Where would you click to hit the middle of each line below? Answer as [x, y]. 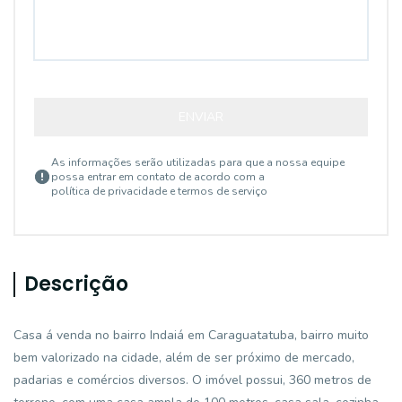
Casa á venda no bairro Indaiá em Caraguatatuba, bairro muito [191, 335]
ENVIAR [201, 117]
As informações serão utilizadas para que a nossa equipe [198, 162]
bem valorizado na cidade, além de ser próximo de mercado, [184, 358]
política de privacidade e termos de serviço [159, 191]
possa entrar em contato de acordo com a [158, 177]
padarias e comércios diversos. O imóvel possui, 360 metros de [192, 380]
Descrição [76, 284]
